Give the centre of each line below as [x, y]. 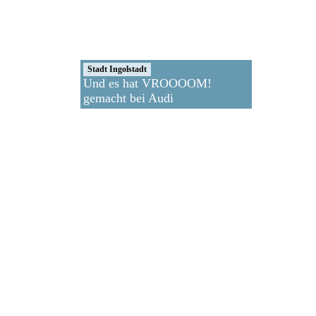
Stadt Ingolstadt [117, 69]
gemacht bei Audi [128, 98]
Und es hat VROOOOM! [147, 84]
